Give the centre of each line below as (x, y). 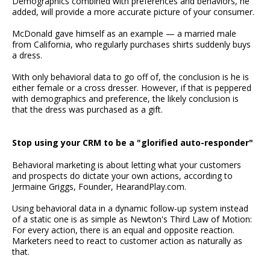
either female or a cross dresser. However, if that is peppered (132, 88)
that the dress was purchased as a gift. (87, 110)
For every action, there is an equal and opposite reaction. (123, 230)
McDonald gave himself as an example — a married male (124, 34)
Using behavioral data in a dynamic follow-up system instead (130, 208)
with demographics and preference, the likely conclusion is (125, 99)
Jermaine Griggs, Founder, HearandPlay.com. (99, 186)
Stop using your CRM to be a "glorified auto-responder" (133, 142)
